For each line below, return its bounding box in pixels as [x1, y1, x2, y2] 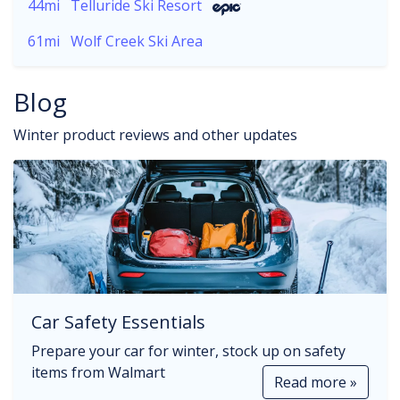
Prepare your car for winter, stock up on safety [31, 341, 346, 361]
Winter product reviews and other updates [13, 125, 297, 145]
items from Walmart [31, 362, 165, 382]
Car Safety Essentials [31, 310, 205, 334]
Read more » [274, 372, 357, 392]
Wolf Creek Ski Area [71, 31, 203, 51]
